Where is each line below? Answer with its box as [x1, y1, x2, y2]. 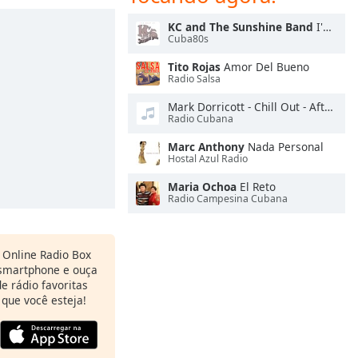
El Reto [237, 179, 276, 194]
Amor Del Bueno [221, 59, 309, 74]
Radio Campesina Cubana [168, 192, 288, 206]
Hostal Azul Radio [168, 152, 248, 166]
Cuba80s [168, 32, 209, 46]
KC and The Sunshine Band [168, 19, 313, 34]
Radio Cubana [168, 112, 233, 126]
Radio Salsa [168, 72, 221, 86]
